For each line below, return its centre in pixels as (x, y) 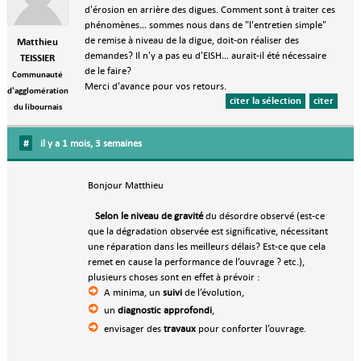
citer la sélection (265, 101)
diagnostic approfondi (164, 310)
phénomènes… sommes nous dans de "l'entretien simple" (205, 25)
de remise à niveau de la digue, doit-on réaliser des (191, 40)
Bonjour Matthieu (125, 185)
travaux (179, 328)
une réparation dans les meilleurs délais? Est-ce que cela (206, 247)
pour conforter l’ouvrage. (251, 328)
